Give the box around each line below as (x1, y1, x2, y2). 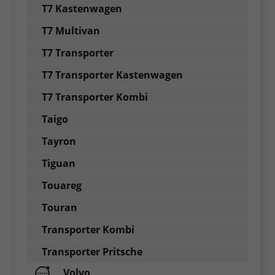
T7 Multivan (42, 23, 100, 37)
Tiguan (42, 156, 76, 170)
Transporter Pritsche (42, 244, 142, 258)
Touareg (42, 178, 82, 192)
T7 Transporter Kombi (42, 90, 148, 104)
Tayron (42, 134, 76, 148)
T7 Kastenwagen (42, 1, 122, 15)
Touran (42, 200, 77, 214)
